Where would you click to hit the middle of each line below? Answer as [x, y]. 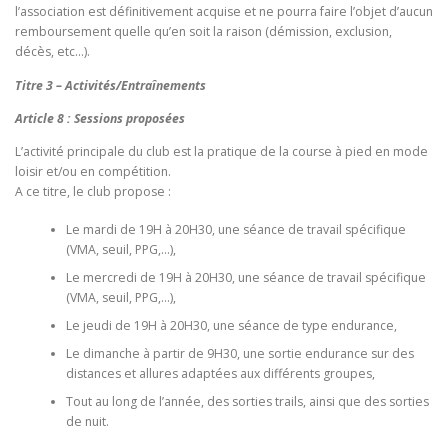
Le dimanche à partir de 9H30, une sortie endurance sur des [239, 354]
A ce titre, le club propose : [93, 191]
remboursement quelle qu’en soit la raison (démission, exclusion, [203, 32]
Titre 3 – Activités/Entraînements [110, 85]
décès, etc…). [52, 52]
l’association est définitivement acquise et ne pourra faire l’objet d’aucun [224, 12]
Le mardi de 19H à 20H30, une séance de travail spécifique [235, 230]
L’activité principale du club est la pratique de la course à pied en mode [221, 151]
